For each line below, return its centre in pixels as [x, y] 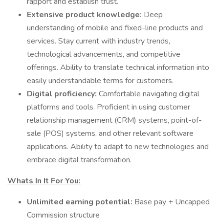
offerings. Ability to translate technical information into [118, 67]
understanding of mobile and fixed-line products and [115, 28]
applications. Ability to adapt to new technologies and [118, 147]
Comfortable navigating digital [149, 94]
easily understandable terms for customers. [100, 81]
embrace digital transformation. [79, 160]
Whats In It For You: [44, 181]
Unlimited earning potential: [81, 202]
